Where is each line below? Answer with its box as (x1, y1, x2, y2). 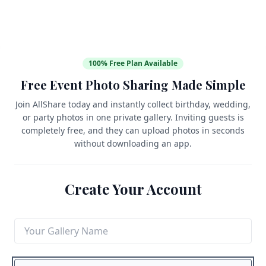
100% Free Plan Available (88, 58, 178, 68)
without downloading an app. (74, 138, 192, 149)
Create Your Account (64, 179, 202, 198)
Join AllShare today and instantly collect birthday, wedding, (15, 99, 251, 110)
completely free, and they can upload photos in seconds (21, 125, 245, 136)
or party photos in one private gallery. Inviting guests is (22, 112, 244, 123)
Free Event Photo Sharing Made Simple (20, 77, 246, 93)
